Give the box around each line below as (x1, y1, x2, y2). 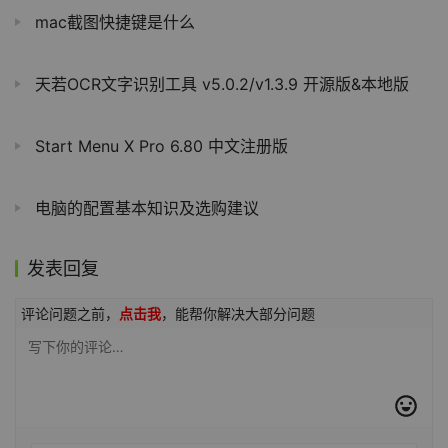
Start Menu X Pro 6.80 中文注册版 (30, 136, 288, 157)
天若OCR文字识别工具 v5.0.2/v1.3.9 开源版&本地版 (30, 74, 409, 95)
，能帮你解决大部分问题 (161, 305, 315, 323)
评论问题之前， (21, 305, 119, 323)
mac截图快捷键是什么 (30, 12, 195, 33)
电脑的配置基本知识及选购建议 (30, 198, 259, 219)
